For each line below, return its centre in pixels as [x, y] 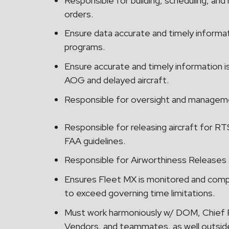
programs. [86, 47]
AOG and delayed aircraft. [117, 80]
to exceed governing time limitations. [141, 193]
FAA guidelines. [96, 141]
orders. [80, 14]
